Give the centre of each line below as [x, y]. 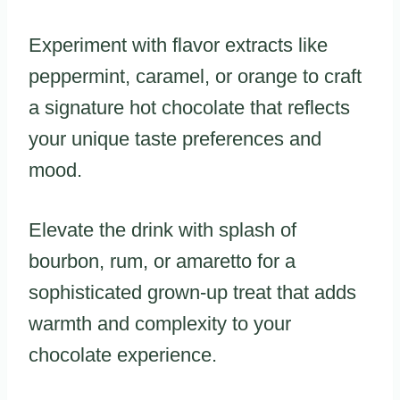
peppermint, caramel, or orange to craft [195, 77]
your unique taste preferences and [175, 139]
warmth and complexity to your [160, 324]
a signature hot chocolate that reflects [189, 108]
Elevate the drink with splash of [162, 230]
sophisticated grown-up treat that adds [192, 293]
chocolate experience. [123, 355]
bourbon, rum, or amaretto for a [162, 262]
